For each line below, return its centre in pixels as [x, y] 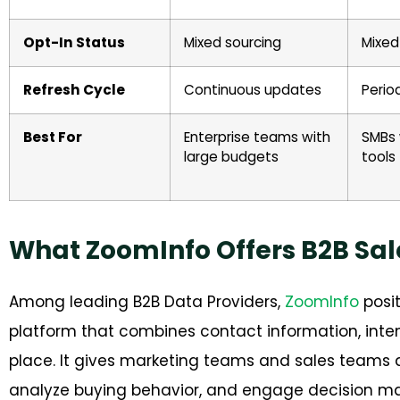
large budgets [233, 157]
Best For [53, 137]
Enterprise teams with [257, 137]
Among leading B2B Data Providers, [147, 302]
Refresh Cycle [74, 90]
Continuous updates [254, 90]
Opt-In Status [75, 43]
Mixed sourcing [234, 43]
